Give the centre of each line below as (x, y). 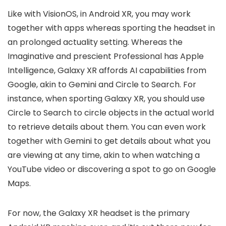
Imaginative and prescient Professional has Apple (106, 56)
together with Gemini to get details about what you (109, 141)
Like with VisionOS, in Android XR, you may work (99, 14)
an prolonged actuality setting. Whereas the (95, 42)
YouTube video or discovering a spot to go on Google (112, 169)
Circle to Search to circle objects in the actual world (111, 113)
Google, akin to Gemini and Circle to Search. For (102, 85)
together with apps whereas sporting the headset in (111, 28)
